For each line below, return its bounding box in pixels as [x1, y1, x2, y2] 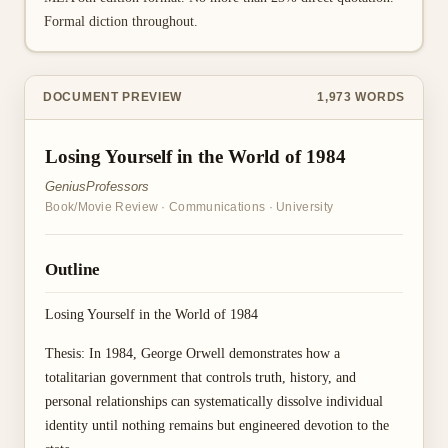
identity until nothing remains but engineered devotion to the [45, 418, 389, 433]
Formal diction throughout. [43, 13, 198, 29]
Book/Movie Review [45, 201, 159, 213]
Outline [45, 260, 100, 279]
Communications [169, 201, 266, 213]
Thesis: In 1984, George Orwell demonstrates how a [45, 346, 340, 361]
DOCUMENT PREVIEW [43, 91, 183, 103]
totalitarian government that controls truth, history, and [45, 370, 356, 385]
